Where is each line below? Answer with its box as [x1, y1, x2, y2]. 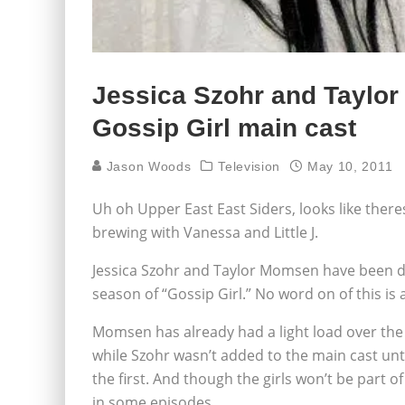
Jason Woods [102, 159, 192, 174]
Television [218, 159, 281, 174]
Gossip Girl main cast [92, 114, 356, 142]
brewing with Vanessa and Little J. [92, 222, 318, 242]
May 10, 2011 [306, 159, 393, 174]
